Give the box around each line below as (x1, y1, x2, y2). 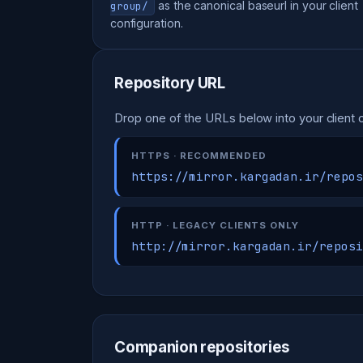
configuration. (109, 16, 183, 31)
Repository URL (114, 73, 225, 92)
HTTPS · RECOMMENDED (130, 149, 267, 161)
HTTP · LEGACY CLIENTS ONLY (130, 219, 299, 231)
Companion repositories (114, 338, 290, 357)
